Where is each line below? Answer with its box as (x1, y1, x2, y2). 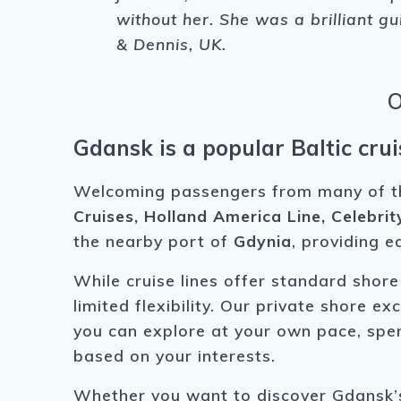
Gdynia (234, 231, 293, 252)
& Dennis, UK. (116, 34, 227, 55)
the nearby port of (73, 231, 235, 252)
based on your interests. (73, 346, 277, 366)
